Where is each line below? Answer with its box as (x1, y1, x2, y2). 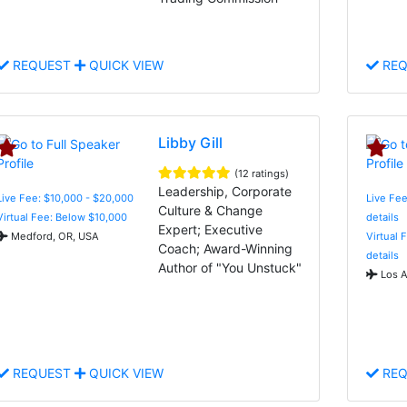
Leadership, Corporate (158, 183, 293, 199)
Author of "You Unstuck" (158, 259, 303, 275)
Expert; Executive (158, 221, 263, 237)
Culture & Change (158, 202, 263, 218)
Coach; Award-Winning (158, 240, 293, 256)
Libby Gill (158, 133, 223, 152)
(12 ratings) (234, 166, 290, 180)
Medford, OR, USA (8, 229, 99, 243)
